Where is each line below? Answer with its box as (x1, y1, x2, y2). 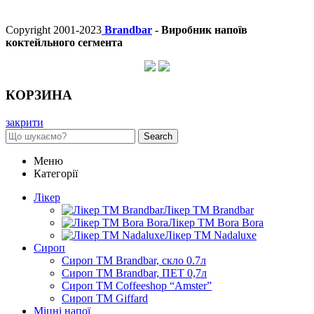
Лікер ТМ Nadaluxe (165, 228, 257, 241)
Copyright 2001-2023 (6, 24, 102, 36)
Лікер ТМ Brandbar (163, 203, 254, 216)
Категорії (34, 167, 78, 179)
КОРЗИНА (6, 88, 72, 103)
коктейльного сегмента (6, 36, 123, 49)
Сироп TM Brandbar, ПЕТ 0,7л (62, 266, 207, 279)
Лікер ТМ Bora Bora (168, 216, 264, 228)
